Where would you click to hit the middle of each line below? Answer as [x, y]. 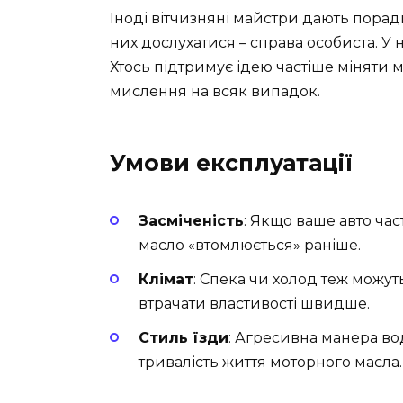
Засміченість [191, 220]
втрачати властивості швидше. [254, 304]
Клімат [166, 280]
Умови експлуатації [231, 162]
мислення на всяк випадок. [215, 91]
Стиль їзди [184, 338]
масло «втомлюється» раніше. [250, 245]
